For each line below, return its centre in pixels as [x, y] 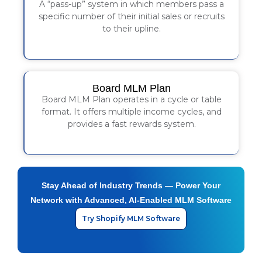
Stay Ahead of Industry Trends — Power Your [131, 185]
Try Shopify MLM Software [131, 218]
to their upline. [132, 28]
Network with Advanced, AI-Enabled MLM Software [131, 200]
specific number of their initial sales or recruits [132, 16]
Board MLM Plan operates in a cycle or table [132, 99]
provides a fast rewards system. [132, 124]
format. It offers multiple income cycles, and [132, 111]
